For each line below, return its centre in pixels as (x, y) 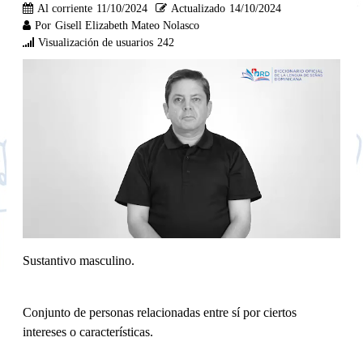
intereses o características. (90, 331)
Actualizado (198, 8)
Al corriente (65, 8)
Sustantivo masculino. (79, 260)
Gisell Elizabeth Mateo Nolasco (127, 25)
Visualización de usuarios (96, 42)
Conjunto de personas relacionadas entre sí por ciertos (160, 312)
